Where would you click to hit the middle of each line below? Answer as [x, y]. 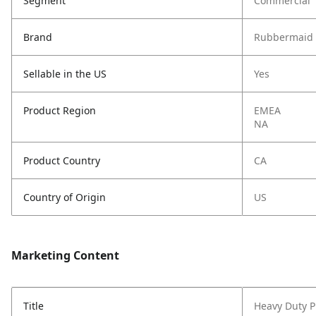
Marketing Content [65, 255]
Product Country [62, 160]
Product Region [60, 110]
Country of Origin [65, 197]
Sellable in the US [65, 74]
